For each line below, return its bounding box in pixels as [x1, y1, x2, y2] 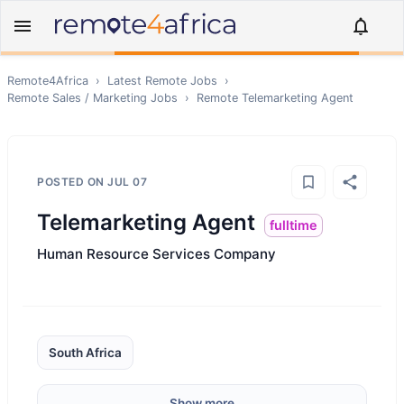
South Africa [49, 345, 122, 360]
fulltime [270, 217, 317, 233]
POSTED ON [37, 175, 107, 188]
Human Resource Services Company [37, 245, 276, 262]
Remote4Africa [7, 74, 88, 87]
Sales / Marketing [52, 91, 147, 105]
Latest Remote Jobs [107, 74, 217, 87]
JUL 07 [107, 175, 147, 188]
